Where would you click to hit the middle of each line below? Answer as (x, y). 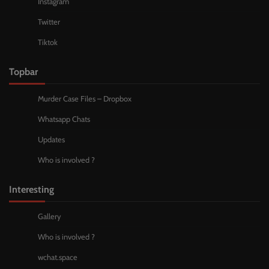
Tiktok (48, 43)
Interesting (32, 189)
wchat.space (58, 258)
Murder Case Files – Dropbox (85, 99)
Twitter (49, 22)
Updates (51, 140)
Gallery (50, 217)
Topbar (23, 72)
